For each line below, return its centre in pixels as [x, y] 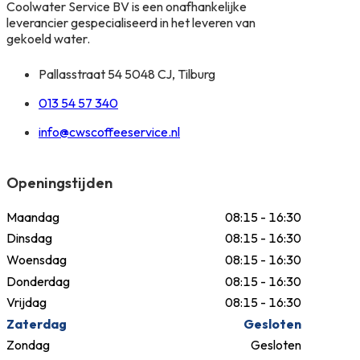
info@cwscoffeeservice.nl [109, 132]
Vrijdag [27, 303]
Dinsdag [29, 238]
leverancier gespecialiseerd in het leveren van [131, 22]
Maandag [33, 217]
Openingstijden [59, 183]
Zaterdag [37, 323]
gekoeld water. [48, 39]
